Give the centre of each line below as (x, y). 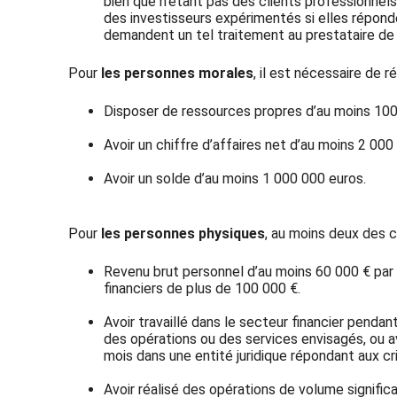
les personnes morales (178, 73)
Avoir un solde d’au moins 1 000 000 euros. (235, 178)
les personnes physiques (183, 233)
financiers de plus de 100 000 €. (202, 288)
